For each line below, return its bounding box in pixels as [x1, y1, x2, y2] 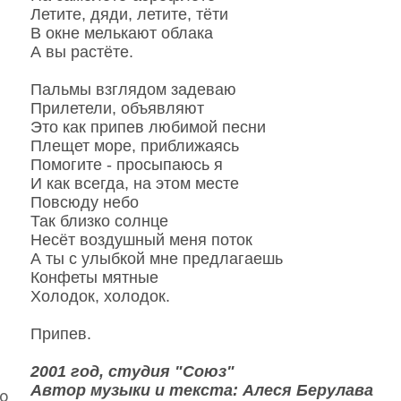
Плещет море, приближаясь [30, 137, 239, 155]
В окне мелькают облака [30, 24, 213, 42]
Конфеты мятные [30, 269, 158, 286]
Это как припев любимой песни [30, 118, 266, 136]
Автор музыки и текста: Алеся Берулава [30, 381, 373, 399]
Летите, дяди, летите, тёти [30, 5, 228, 23]
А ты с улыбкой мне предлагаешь [30, 250, 283, 268]
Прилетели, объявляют [30, 99, 204, 117]
